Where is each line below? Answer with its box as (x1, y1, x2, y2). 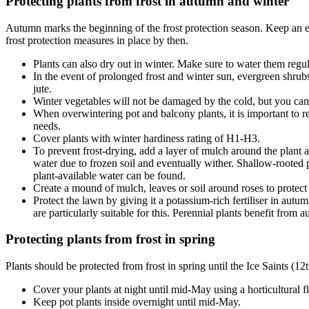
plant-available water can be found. (33, 169, 186, 181)
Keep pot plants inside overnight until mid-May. (33, 295, 241, 308)
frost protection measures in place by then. (6, 34, 188, 46)
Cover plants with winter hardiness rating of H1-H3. (33, 132, 260, 144)
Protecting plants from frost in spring (6, 232, 215, 247)
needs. (33, 119, 61, 132)
